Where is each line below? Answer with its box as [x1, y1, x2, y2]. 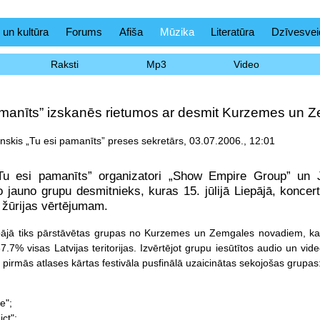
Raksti [50, 59, 79, 70]
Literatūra [211, 26, 255, 38]
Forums [65, 26, 102, 38]
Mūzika [159, 26, 194, 38]
